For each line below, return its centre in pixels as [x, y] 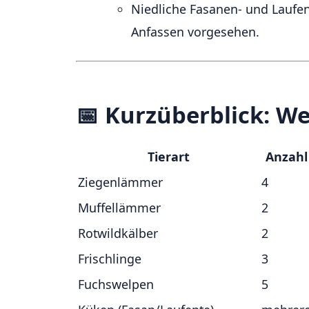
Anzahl [286, 157]
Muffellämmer [119, 208]
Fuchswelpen [116, 285]
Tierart [168, 157]
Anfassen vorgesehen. [195, 32]
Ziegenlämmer [120, 182]
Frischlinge [110, 259]
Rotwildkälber [118, 233]
